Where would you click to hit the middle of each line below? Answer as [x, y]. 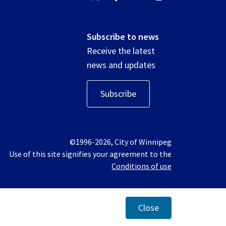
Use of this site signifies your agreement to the [90, 154]
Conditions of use [142, 166]
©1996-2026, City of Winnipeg [121, 142]
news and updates [121, 65]
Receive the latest [121, 51]
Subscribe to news [123, 37]
